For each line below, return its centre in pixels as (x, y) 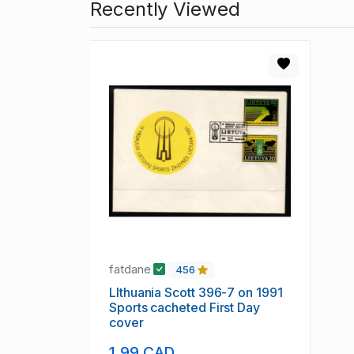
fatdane (132, 269)
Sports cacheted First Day (185, 308)
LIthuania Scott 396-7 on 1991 (196, 293)
